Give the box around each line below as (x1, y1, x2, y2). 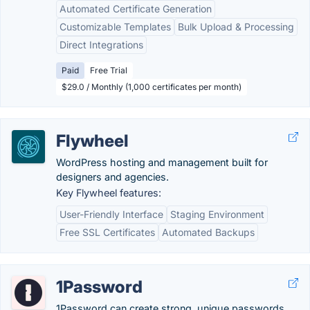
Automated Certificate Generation (60, 3, 212, 15)
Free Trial (90, 65, 127, 75)
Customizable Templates (60, 21, 171, 33)
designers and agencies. (56, 171, 169, 183)
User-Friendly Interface (60, 208, 163, 220)
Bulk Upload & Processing (178, 21, 294, 33)
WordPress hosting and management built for (56, 156, 268, 168)
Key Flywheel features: (56, 187, 161, 199)
